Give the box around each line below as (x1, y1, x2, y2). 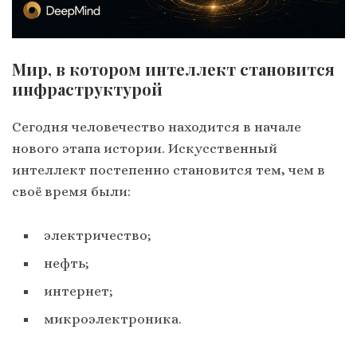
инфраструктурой (12, 77, 163, 100)
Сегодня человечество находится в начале (12, 119, 301, 135)
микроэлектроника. (44, 311, 182, 328)
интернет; (44, 283, 113, 300)
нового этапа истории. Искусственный (12, 140, 277, 157)
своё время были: (12, 183, 131, 200)
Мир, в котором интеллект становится (12, 57, 335, 80)
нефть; (44, 255, 89, 272)
